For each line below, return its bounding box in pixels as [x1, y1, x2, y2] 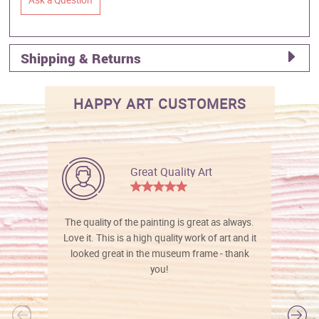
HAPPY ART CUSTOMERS [73, 93, 246, 113]
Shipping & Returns [21, 48, 142, 68]
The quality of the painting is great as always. [65, 215, 255, 229]
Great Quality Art [130, 163, 213, 179]
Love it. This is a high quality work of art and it [63, 231, 256, 244]
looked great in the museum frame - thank [70, 246, 249, 260]
